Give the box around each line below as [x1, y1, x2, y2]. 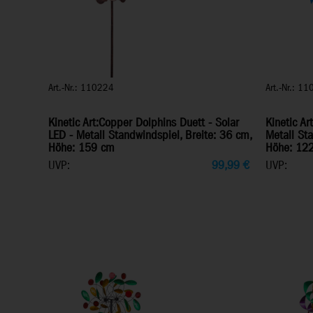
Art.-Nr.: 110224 [48, 81, 114, 95]
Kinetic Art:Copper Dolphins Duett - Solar [48, 115, 239, 131]
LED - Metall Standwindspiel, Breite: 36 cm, [48, 128, 252, 144]
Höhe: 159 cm [48, 140, 115, 156]
